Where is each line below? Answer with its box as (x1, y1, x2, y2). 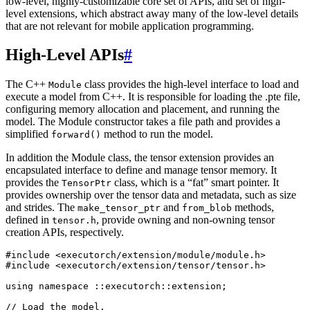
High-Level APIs (6, 46, 124, 64)
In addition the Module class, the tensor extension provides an (6, 152, 274, 164)
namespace (39, 281, 89, 292)
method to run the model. (101, 128, 213, 140)
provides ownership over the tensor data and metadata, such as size (6, 189, 296, 201)
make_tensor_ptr (77, 203, 161, 214)
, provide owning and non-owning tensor (96, 214, 275, 226)
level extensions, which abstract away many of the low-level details (6, 7, 298, 19)
